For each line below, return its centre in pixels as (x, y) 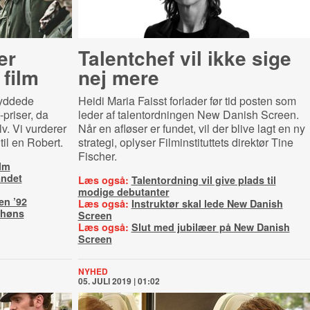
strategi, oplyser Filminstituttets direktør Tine (185, 142)
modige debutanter (124, 192)
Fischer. (97, 156)
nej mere (118, 77)
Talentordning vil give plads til (203, 180)
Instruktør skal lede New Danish (207, 203)
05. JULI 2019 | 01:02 (119, 281)
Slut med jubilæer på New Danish (210, 227)
